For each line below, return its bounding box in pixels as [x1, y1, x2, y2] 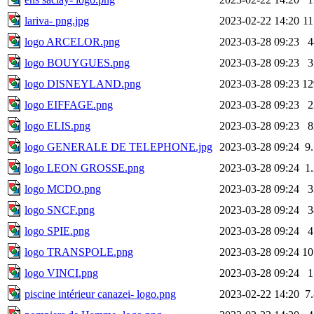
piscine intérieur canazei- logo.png [25, 287, 176, 300]
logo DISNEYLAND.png [25, 77, 141, 90]
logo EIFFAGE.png [25, 98, 113, 111]
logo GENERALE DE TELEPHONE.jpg [25, 140, 212, 153]
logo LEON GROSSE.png [25, 161, 144, 174]
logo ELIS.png [25, 119, 90, 132]
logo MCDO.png [25, 182, 101, 195]
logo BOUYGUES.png [25, 56, 130, 69]
